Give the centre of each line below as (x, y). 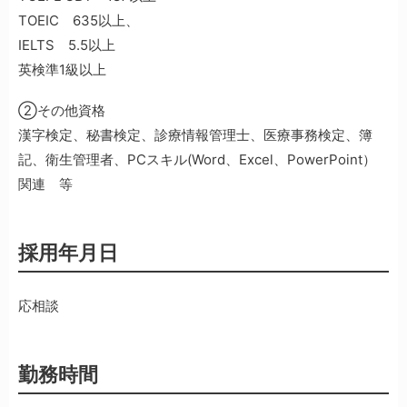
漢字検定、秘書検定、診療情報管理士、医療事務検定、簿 (195, 134)
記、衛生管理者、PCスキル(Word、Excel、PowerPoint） (197, 159)
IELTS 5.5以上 (67, 45)
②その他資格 (62, 110)
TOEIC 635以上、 (79, 20)
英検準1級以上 (62, 69)
